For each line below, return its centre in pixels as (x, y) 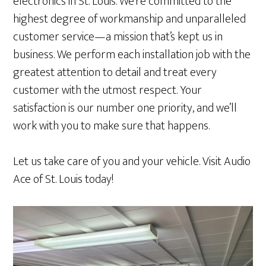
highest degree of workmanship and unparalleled (130, 19)
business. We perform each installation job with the (132, 55)
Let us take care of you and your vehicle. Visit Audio (132, 161)
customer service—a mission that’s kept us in (118, 37)
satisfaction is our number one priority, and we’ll (125, 108)
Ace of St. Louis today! (64, 179)
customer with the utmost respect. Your (108, 90)
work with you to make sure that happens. (112, 126)
